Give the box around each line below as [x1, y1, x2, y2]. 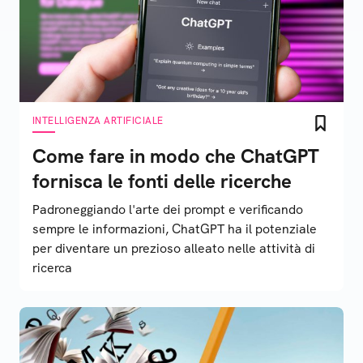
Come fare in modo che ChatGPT [32, 143, 319, 169]
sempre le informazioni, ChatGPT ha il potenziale [32, 220, 317, 237]
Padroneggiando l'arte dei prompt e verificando [32, 201, 303, 218]
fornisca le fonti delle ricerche [32, 169, 292, 194]
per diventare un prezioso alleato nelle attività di [32, 240, 315, 257]
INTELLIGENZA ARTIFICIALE [32, 114, 164, 127]
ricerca [32, 259, 72, 276]
